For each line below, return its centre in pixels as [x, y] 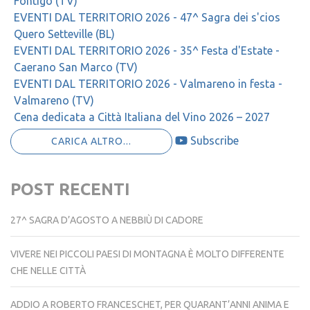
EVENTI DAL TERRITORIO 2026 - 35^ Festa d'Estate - [147, 51]
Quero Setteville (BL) [64, 34]
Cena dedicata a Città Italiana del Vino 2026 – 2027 [142, 117]
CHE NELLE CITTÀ [48, 271]
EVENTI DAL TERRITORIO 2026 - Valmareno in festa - [148, 84]
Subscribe [215, 141]
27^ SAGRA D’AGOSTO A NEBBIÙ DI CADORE [107, 220]
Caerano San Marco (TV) [76, 67]
